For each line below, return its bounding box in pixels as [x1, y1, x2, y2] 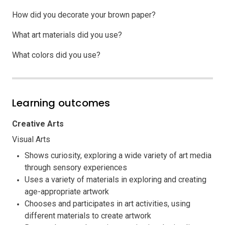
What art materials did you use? [12, 30, 122, 40]
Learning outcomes [12, 95, 110, 110]
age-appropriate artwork [25, 186, 109, 196]
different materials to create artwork [25, 210, 151, 220]
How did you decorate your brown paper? [12, 10, 156, 20]
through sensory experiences [25, 162, 127, 172]
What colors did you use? [12, 50, 100, 60]
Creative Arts [12, 119, 64, 129]
